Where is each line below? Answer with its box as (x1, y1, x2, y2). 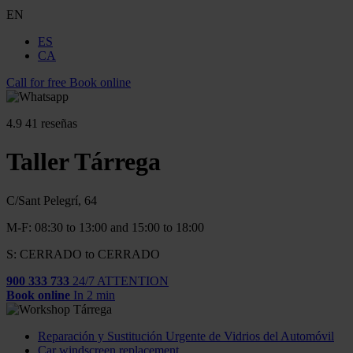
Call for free (6, 76, 66, 89)
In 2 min (73, 288, 115, 302)
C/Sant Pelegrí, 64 (6, 193, 97, 207)
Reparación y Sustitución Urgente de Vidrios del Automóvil (38, 329, 334, 343)
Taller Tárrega (6, 147, 161, 176)
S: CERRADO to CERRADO (6, 247, 160, 261)
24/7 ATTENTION (72, 273, 169, 288)
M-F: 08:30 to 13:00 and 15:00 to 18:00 (6, 220, 204, 234)
